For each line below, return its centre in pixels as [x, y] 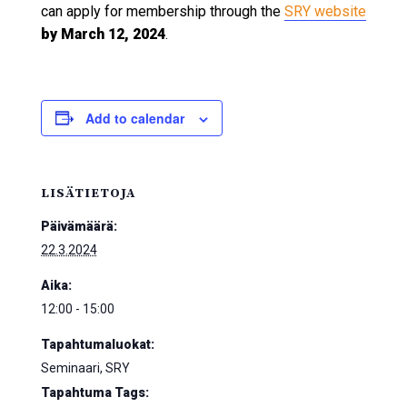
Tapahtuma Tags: [94, 392]
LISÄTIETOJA [88, 193]
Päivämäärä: [79, 226]
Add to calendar [134, 118]
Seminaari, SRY [85, 367]
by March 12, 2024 [103, 34]
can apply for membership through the [162, 11]
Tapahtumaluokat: [97, 344]
